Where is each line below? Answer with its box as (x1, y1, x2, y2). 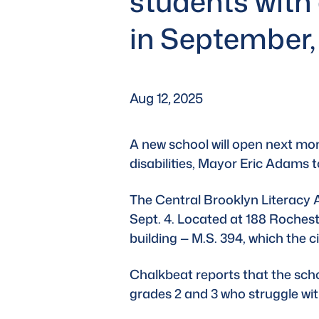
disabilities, (130, 154, 198, 172)
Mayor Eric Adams (198, 154, 309, 172)
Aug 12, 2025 (130, 89, 202, 108)
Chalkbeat (130, 265, 193, 283)
